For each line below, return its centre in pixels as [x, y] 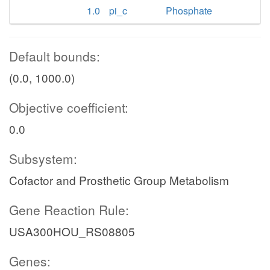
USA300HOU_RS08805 [72, 231]
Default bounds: [55, 56]
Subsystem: [43, 159]
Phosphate [189, 11]
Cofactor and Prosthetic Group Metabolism [119, 180]
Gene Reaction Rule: [69, 210]
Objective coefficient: [69, 107]
